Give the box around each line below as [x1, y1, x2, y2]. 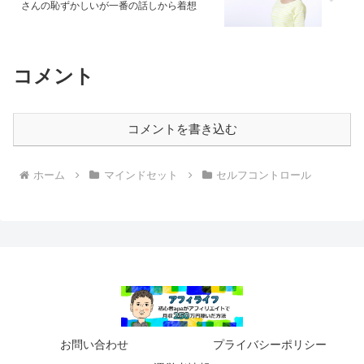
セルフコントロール [216, 168, 312, 181]
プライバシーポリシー [213, 337, 327, 351]
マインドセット [103, 168, 178, 181]
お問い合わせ [60, 337, 128, 351]
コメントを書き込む [127, 121, 237, 136]
